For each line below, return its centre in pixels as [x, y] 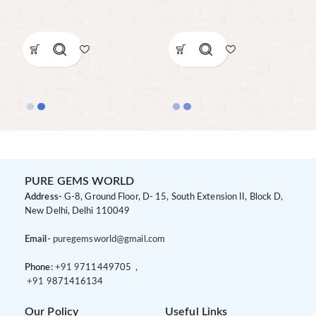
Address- [44, 197]
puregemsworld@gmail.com [109, 240]
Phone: [40, 268]
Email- [38, 240]
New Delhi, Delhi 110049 [78, 212]
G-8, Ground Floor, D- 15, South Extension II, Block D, [174, 197]
